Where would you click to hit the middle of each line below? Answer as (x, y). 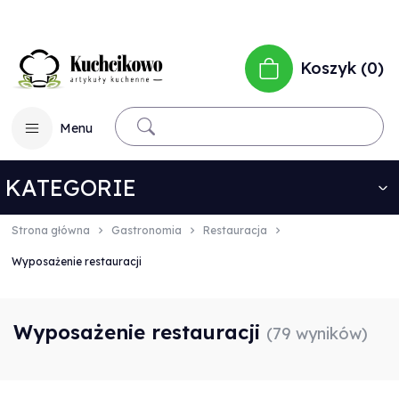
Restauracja (235, 230)
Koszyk (328, 68)
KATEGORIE (71, 187)
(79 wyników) (317, 334)
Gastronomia (147, 230)
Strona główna (51, 230)
